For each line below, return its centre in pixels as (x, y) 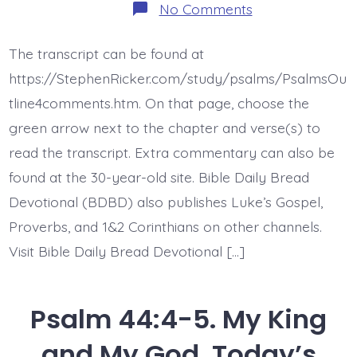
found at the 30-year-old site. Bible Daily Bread (159, 177)
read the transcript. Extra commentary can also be (171, 153)
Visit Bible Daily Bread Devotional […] (126, 251)
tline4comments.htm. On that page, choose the (159, 103)
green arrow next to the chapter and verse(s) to (164, 128)
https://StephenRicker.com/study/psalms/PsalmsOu (177, 78)
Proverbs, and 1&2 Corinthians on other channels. (165, 227)
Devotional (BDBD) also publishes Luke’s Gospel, (165, 202)
